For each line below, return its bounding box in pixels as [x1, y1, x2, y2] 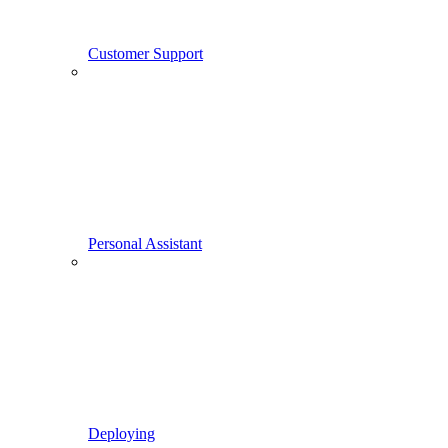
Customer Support [88, 45, 203, 63]
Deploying [88, 425, 155, 443]
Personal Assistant [88, 235, 202, 253]
